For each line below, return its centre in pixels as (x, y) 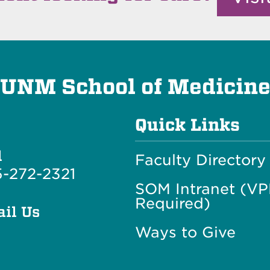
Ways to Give (185, 233)
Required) (172, 204)
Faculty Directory (200, 160)
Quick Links (187, 125)
